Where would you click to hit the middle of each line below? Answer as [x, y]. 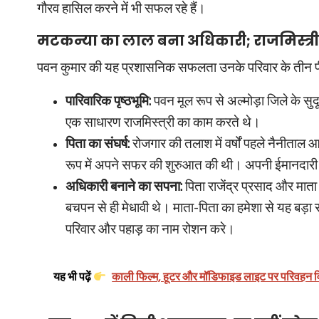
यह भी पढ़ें [73, 277]
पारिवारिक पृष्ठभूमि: [108, 101]
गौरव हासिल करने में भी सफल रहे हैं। [121, 9]
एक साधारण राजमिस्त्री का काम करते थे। [163, 122]
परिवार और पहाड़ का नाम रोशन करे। [150, 229]
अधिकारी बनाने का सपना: [124, 187]
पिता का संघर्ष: [98, 144]
